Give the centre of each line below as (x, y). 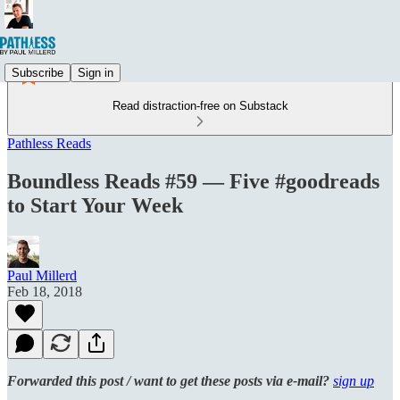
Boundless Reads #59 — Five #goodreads (193, 181)
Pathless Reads (49, 143)
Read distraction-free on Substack (200, 106)
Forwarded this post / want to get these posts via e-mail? (170, 380)
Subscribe (37, 72)
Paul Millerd (42, 275)
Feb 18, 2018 (45, 291)
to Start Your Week (95, 205)
